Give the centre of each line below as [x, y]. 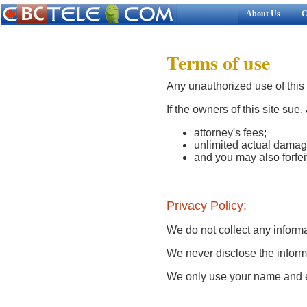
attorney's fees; [230, 132]
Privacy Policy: [207, 205]
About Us [263, 14]
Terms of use [218, 62]
